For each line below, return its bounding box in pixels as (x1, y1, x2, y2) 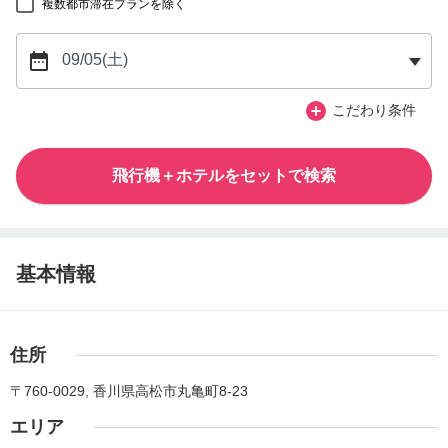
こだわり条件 (332, 102, 416, 119)
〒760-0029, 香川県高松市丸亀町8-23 (10, 382, 248, 399)
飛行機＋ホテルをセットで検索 (112, 166, 336, 184)
